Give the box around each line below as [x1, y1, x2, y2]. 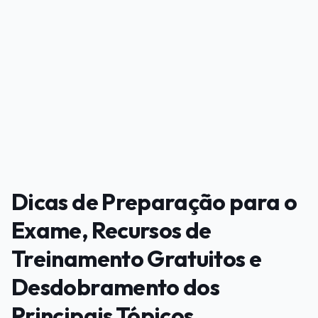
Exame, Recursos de [11, 215, 212, 244]
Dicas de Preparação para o [11, 187, 297, 216]
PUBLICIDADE [11, 48, 76, 58]
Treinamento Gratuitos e [11, 243, 262, 273]
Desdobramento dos [11, 272, 220, 301]
